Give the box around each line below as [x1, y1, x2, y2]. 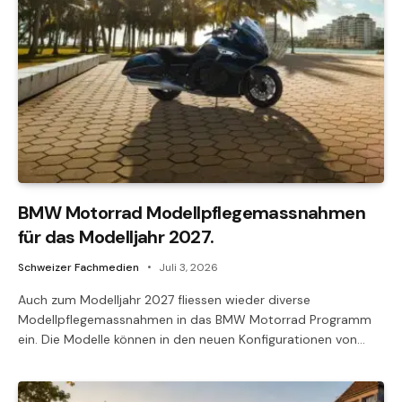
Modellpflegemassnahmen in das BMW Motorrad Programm [18, 310, 371, 328]
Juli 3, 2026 [159, 259, 218, 275]
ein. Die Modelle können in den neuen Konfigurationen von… [18, 330, 365, 347]
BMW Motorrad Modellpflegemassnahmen [18, 200, 365, 224]
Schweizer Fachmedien [18, 259, 139, 275]
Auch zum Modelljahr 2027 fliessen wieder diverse [18, 291, 310, 308]
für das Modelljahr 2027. [18, 224, 214, 249]
